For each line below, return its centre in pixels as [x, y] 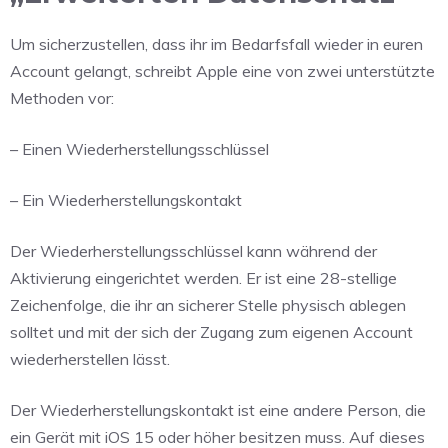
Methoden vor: [62, 97]
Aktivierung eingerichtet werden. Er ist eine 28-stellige [203, 277]
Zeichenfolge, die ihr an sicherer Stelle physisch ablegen [208, 304]
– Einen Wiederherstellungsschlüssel [139, 148]
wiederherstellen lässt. [90, 358]
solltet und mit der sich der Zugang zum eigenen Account [211, 331]
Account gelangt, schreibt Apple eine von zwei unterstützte [222, 70]
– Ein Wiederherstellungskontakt [126, 199]
